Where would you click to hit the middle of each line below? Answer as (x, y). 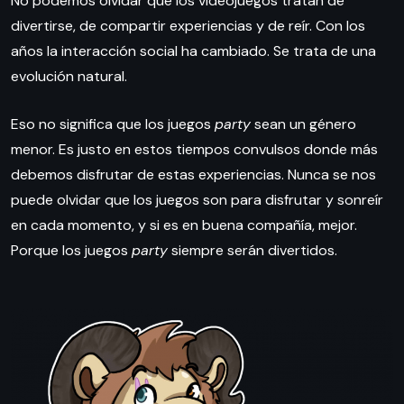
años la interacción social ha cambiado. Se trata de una (193, 51)
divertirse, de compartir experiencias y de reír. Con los (188, 26)
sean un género (303, 124)
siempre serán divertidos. (252, 251)
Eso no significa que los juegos (113, 124)
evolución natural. (69, 77)
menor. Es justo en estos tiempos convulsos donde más (194, 150)
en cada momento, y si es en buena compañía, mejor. (184, 225)
